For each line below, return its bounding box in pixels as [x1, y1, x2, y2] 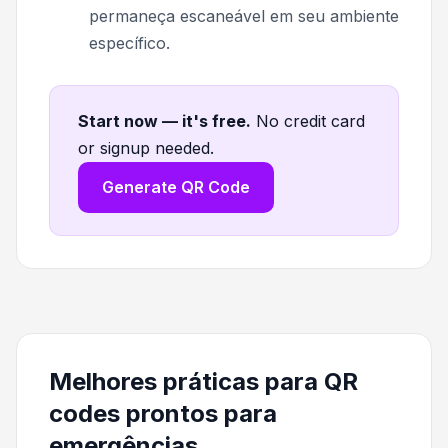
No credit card [256, 111, 365, 132]
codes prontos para [49, 399, 277, 429]
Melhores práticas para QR [49, 367, 358, 397]
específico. [89, 33, 170, 54]
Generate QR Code [102, 177, 250, 198]
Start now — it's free [78, 111, 246, 132]
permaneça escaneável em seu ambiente [89, 6, 399, 27]
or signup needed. [78, 138, 214, 159]
